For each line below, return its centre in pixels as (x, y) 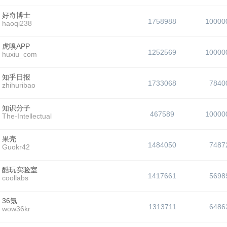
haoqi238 (17, 23)
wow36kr (16, 209)
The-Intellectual (27, 116)
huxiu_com (20, 54)
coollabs (15, 178)
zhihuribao (19, 85)
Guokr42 (16, 147)
